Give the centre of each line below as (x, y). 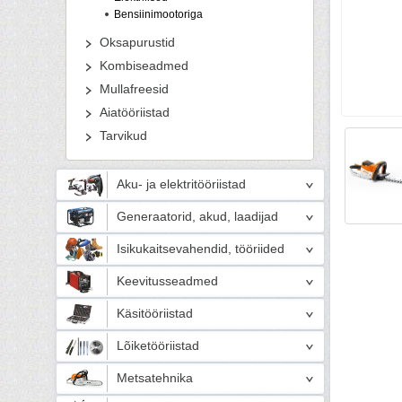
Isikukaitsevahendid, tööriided (201, 249)
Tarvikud (123, 136)
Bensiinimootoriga (158, 14)
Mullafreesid (134, 89)
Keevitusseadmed (167, 281)
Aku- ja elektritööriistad (181, 184)
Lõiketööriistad (158, 346)
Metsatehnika (155, 378)
